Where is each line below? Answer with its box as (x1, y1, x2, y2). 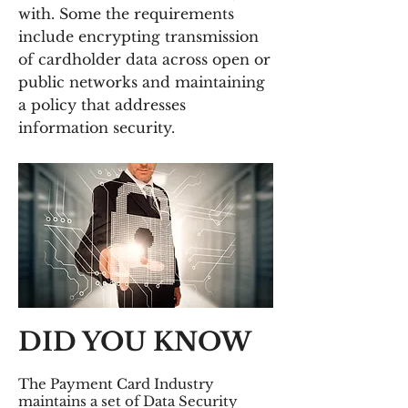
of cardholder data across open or (18, 50, 270, 68)
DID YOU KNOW (18, 326, 251, 358)
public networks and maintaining (18, 73, 265, 91)
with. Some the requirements (18, 5, 234, 23)
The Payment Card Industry (18, 375, 214, 393)
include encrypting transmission (18, 27, 259, 46)
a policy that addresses (18, 96, 186, 114)
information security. (18, 118, 175, 137)
